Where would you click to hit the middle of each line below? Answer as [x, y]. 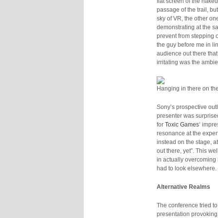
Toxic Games [182, 125]
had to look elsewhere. [187, 168]
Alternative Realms [183, 187]
